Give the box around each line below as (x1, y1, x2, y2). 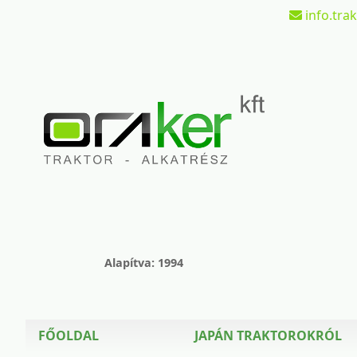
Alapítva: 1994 (104, 254, 183, 270)
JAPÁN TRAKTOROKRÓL (194, 327, 342, 344)
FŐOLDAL (38, 327, 99, 344)
